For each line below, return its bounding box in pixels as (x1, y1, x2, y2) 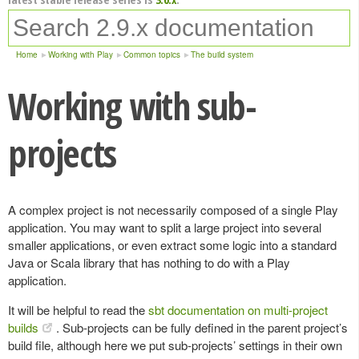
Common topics (123, 49, 180, 60)
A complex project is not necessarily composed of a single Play (8, 201, 338, 218)
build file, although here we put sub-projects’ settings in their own (8, 337, 342, 353)
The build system (191, 49, 253, 60)
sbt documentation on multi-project (148, 301, 328, 318)
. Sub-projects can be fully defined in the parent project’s (56, 319, 348, 336)
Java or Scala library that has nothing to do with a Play (8, 254, 290, 271)
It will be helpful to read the (8, 301, 148, 318)
